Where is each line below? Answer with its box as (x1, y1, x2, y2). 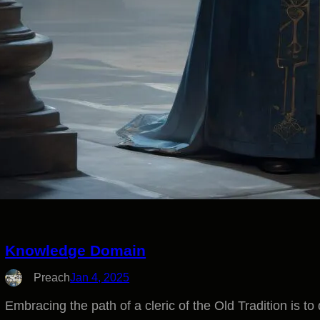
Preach (34, 271, 71, 284)
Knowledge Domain (5, 242, 146, 259)
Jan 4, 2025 (70, 271, 130, 284)
